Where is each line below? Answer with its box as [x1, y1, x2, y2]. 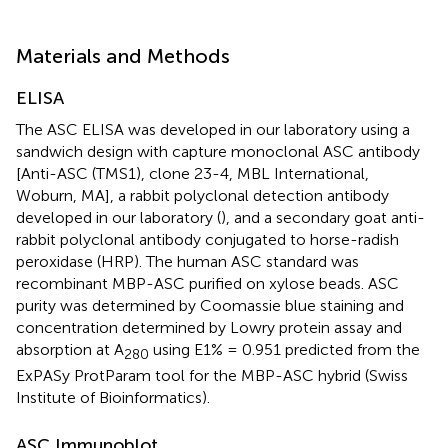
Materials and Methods [16, 43, 230, 68]
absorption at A [16, 339, 124, 359]
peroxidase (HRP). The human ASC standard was [16, 251, 359, 271]
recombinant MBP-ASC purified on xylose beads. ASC [16, 273, 399, 293]
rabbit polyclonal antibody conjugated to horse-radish [16, 229, 399, 249]
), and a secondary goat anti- [221, 207, 425, 227]
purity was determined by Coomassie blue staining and [16, 295, 404, 315]
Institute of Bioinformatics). [16, 387, 210, 407]
